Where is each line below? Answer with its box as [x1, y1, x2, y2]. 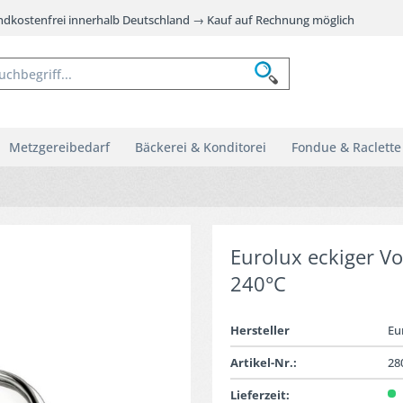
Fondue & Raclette [291, 139, 401, 156]
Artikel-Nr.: [229, 354, 297, 371]
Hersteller [229, 322, 290, 338]
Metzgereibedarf [9, 139, 110, 156]
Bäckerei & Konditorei [135, 139, 266, 156]
